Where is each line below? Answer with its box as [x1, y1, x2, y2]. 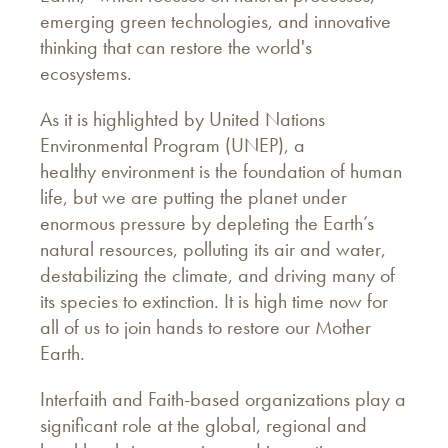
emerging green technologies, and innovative [40, 7, 391, 34]
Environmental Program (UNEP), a [40, 131, 305, 158]
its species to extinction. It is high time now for [40, 287, 388, 314]
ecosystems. [40, 59, 132, 86]
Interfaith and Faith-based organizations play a [40, 385, 406, 412]
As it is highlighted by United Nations [40, 105, 325, 132]
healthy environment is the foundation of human [40, 157, 402, 184]
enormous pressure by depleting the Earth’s [40, 209, 374, 236]
